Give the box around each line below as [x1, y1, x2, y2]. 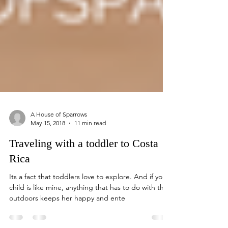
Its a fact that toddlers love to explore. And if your [9, 194, 169, 204]
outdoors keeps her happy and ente [9, 216, 125, 225]
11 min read [74, 141, 106, 149]
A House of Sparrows [31, 133, 87, 140]
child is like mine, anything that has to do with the [9, 205, 168, 214]
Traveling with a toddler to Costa [9, 159, 158, 172]
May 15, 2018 [31, 141, 65, 149]
